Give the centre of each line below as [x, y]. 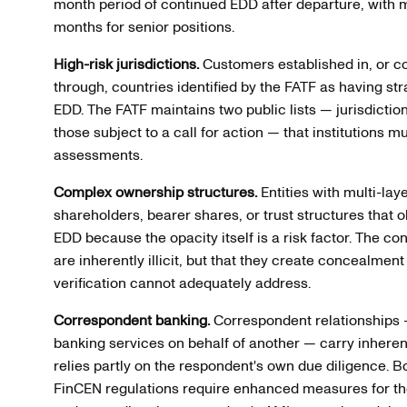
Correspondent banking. [131, 320]
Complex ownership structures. [155, 192]
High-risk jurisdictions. [126, 64]
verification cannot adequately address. [182, 283]
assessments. [98, 155]
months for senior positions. [144, 27]
